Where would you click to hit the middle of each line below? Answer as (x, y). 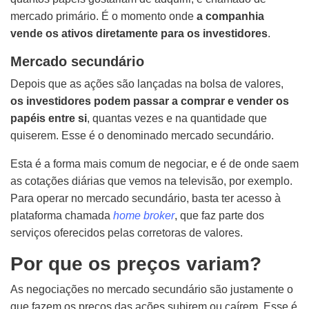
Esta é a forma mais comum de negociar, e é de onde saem (154, 164)
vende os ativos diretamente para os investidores (139, 33)
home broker (144, 216)
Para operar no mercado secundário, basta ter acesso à (146, 198)
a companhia (230, 16)
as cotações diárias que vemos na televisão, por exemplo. (151, 181)
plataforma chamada (62, 216)
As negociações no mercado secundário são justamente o (152, 289)
